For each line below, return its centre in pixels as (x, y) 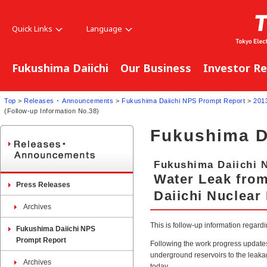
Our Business (156, 68)
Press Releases (43, 185)
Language (104, 29)
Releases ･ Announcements (69, 101)
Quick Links (32, 29)
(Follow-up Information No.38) (52, 111)
